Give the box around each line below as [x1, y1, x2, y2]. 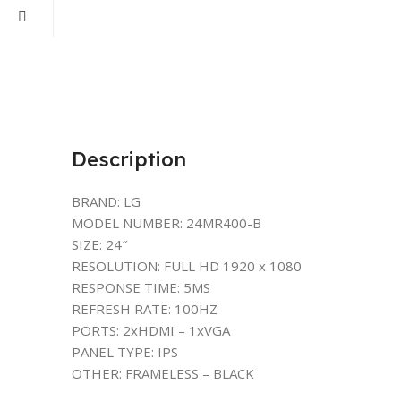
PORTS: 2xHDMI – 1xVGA [72, 321, 230, 339]
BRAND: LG [72, 192, 141, 210]
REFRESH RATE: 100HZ [72, 300, 218, 318]
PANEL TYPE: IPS [72, 343, 178, 361]
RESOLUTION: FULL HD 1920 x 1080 [72, 257, 302, 275]
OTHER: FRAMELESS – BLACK [72, 364, 254, 382]
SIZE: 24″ [72, 235, 127, 253]
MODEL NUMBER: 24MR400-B [72, 214, 261, 232]
